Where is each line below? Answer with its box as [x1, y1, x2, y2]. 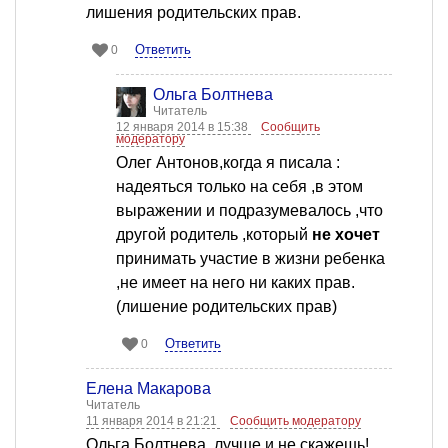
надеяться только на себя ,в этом [116, 178, 363, 196]
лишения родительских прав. [86, 4, 301, 22]
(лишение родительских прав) [116, 298, 337, 316]
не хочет [312, 226, 380, 244]
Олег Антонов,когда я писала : [116, 154, 340, 172]
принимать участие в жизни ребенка [116, 250, 385, 268]
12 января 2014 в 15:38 [116, 120, 251, 135]
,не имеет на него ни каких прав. [116, 274, 355, 292]
